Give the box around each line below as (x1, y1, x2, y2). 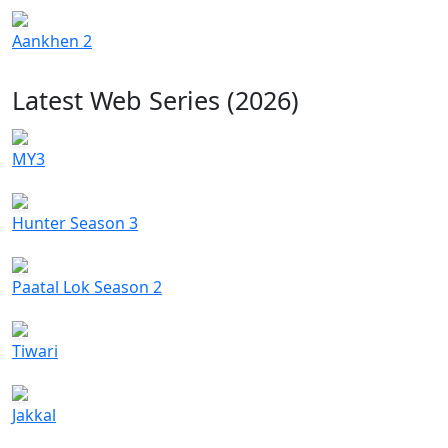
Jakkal (12, 404, 56, 427)
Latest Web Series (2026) (12, 83, 299, 118)
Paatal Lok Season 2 (12, 276, 162, 299)
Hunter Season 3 (12, 212, 138, 235)
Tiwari (12, 340, 58, 363)
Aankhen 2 (12, 30, 92, 53)
